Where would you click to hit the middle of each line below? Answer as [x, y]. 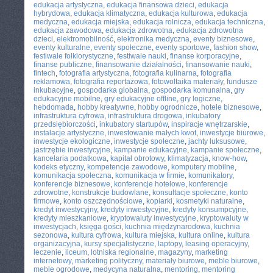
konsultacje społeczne [189, 193]
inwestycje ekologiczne [72, 141]
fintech [44, 73]
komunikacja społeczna [73, 175]
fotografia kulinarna [165, 73]
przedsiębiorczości [65, 124]
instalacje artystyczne [69, 133]
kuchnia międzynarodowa [168, 227]
